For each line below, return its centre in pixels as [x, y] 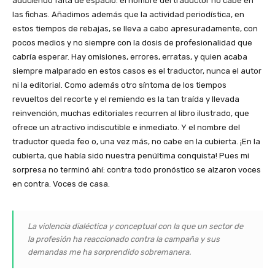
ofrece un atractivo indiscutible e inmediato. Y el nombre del [126, 127]
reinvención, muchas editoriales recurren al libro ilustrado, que [131, 113]
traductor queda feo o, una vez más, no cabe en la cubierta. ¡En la [136, 141]
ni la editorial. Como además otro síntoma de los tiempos [119, 85]
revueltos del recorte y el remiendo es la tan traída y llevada [126, 99]
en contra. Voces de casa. [61, 184]
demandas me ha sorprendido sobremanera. [109, 252]
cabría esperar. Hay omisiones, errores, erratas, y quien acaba [130, 56]
